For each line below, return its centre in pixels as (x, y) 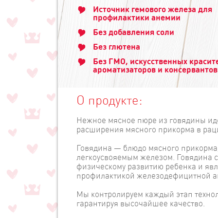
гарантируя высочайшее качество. (141, 203)
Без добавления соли (134, 32)
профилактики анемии (137, 17)
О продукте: (109, 100)
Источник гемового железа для (153, 9)
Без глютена (117, 46)
